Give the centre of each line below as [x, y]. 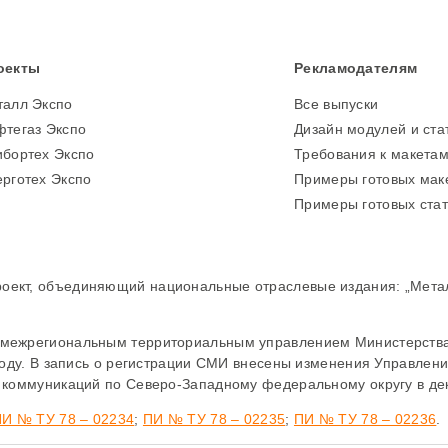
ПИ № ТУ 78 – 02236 [365, 419]
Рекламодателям [356, 68]
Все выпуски [336, 104]
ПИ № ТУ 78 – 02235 [214, 419]
